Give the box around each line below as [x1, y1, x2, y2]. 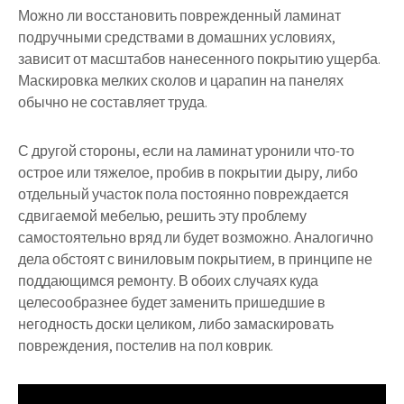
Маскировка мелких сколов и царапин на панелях [18, 71, 344, 91]
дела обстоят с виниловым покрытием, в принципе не [18, 250, 372, 270]
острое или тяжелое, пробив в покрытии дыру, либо [18, 163, 358, 183]
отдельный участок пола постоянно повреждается [18, 185, 349, 205]
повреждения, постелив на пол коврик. [18, 336, 273, 356]
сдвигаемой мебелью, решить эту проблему [18, 207, 307, 226]
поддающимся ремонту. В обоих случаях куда [18, 271, 318, 291]
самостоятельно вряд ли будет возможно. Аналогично [18, 228, 373, 248]
